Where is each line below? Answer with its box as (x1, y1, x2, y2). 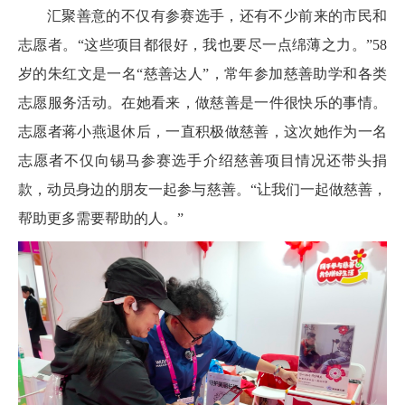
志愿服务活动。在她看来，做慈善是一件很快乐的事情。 (18, 95, 387, 111)
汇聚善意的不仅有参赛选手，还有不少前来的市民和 (47, 8, 387, 24)
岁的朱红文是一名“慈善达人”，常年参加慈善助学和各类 (18, 66, 387, 82)
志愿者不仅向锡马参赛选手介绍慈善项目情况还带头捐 (18, 153, 387, 169)
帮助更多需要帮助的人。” (18, 211, 184, 227)
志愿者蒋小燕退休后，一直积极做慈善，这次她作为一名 (18, 124, 387, 140)
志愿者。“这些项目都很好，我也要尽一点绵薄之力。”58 (18, 37, 387, 53)
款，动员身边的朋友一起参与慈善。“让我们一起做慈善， (18, 182, 387, 198)
